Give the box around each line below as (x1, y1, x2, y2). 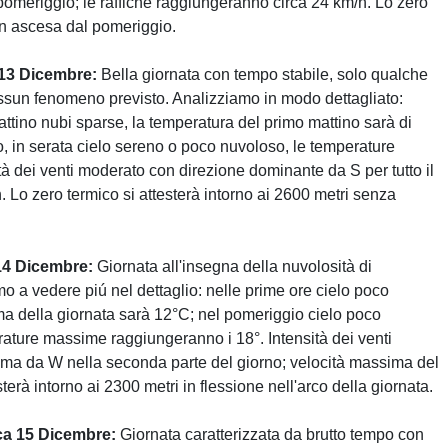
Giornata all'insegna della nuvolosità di (93, 258, 372, 276)
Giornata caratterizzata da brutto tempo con (116, 426, 424, 444)
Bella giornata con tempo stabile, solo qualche (97, 66, 428, 84)
